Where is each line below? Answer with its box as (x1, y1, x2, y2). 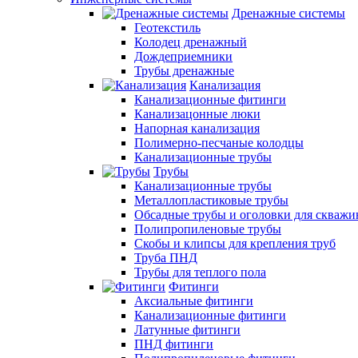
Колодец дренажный (134, 35, 247, 49)
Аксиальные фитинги (134, 294, 253, 308)
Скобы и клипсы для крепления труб (134, 237, 336, 250)
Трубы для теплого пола (134, 265, 266, 279)
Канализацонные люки (134, 107, 261, 121)
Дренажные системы (232, 6, 345, 20)
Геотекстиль (134, 21, 201, 34)
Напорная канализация (134, 121, 260, 135)
